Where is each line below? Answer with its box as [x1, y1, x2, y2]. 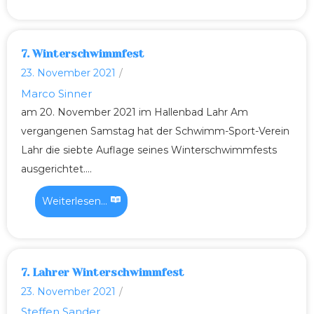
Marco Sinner [21, 86, 92, 100]
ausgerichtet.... [21, 162, 92, 175]
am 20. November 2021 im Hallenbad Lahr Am [21, 105, 248, 118]
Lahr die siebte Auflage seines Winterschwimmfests [21, 143, 277, 156]
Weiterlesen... [42, 194, 107, 207]
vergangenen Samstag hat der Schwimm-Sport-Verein [21, 124, 289, 137]
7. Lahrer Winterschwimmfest [21, 266, 184, 279]
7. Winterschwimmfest [21, 48, 144, 61]
